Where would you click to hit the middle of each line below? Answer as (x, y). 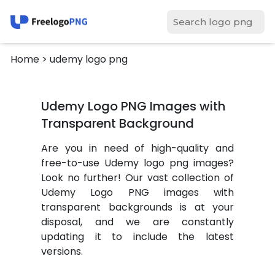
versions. (62, 251)
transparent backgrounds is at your (137, 207)
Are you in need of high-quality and (137, 148)
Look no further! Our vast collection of (137, 178)
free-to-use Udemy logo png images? (137, 163)
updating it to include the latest (137, 237)
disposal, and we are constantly (137, 222)
